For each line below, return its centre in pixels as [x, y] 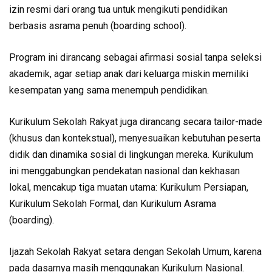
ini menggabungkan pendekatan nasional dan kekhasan [124, 171]
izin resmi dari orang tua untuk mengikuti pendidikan [118, 9]
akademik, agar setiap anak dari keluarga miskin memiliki [129, 74]
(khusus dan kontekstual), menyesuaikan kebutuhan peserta [135, 138]
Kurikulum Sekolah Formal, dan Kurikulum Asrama [113, 204]
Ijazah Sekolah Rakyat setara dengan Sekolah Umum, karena [135, 252]
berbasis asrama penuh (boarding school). [98, 26]
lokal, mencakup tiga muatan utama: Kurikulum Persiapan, [129, 187]
